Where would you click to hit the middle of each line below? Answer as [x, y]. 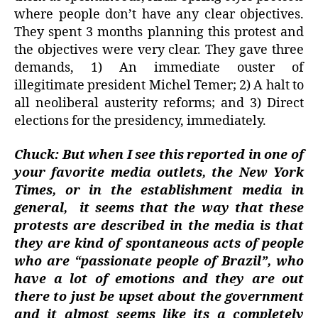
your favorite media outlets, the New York [159, 172]
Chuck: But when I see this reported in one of [159, 155]
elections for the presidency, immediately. [140, 121]
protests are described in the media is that [159, 226]
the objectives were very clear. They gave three [159, 50]
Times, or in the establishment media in [159, 190]
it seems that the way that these [191, 208]
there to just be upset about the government [159, 297]
